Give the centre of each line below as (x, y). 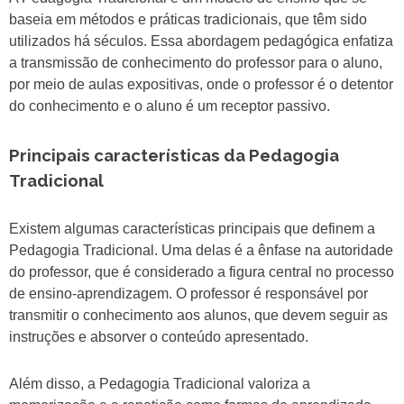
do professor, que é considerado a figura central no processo (202, 272)
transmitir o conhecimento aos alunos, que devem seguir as (198, 316)
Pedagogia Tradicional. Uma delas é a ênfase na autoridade (201, 251)
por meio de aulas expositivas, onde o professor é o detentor (201, 85)
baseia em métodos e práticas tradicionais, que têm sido (188, 20)
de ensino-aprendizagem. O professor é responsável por (188, 294)
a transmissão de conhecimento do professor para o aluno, (196, 63)
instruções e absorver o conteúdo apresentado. (159, 337)
